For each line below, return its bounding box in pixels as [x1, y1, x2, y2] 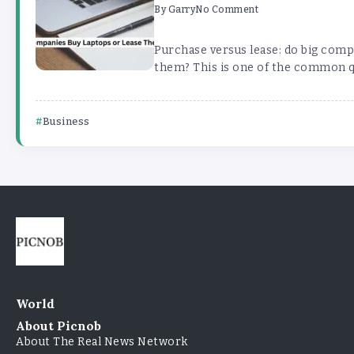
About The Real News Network [16, 335, 188, 348]
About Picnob [16, 318, 101, 333]
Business [42, 115, 90, 127]
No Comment [195, 3, 258, 15]
